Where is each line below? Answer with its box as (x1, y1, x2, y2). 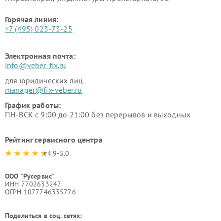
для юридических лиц (5, 75, 83, 85)
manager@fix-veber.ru (5, 85, 82, 95)
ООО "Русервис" (5, 172, 55, 181)
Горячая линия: (5, 14, 59, 24)
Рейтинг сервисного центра (5, 135, 103, 145)
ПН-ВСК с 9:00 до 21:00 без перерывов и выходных (5, 110, 191, 119)
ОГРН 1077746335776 (5, 187, 76, 196)
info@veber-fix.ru (5, 60, 67, 70)
